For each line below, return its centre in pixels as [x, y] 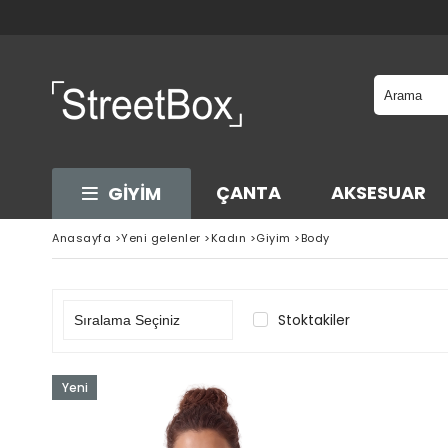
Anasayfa [81, 238]
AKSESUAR [378, 192]
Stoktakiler [314, 320]
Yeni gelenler [161, 238]
